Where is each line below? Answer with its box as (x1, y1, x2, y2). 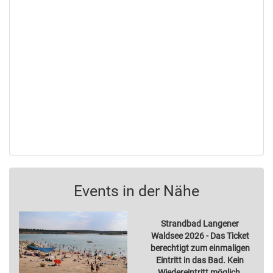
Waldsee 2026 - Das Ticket (151, 231, 249, 241)
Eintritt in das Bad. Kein (156, 255, 244, 266)
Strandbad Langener (161, 219, 239, 229)
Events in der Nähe (74, 182, 199, 200)
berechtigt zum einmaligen (150, 243, 250, 253)
